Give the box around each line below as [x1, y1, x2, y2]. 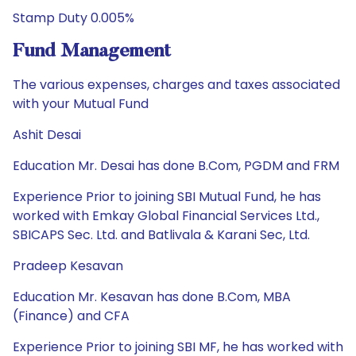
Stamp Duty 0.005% [13, 9, 134, 27]
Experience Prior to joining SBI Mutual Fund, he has [13, 188, 321, 206]
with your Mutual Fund [13, 95, 149, 113]
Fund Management [13, 42, 171, 61]
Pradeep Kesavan [13, 257, 123, 275]
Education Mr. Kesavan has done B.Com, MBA [13, 288, 291, 306]
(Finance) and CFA [13, 307, 130, 325]
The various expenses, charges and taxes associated [13, 75, 340, 94]
